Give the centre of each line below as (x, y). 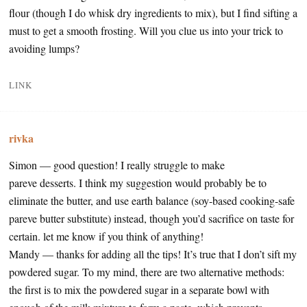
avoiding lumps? (44, 49)
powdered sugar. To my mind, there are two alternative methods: (147, 272)
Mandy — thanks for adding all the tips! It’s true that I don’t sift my (153, 254)
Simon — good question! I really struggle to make (117, 165)
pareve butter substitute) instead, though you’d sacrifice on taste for (151, 219)
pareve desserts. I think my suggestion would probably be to (138, 183)
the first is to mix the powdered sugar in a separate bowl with (139, 290)
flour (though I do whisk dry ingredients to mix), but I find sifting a (153, 13)
